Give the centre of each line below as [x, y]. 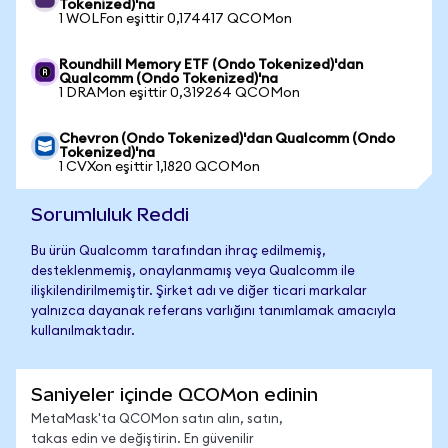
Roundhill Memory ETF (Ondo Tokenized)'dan [211, 65]
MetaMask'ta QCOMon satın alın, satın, [157, 419]
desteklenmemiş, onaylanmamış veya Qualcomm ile [193, 271]
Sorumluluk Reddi [110, 214]
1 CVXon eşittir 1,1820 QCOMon [159, 167]
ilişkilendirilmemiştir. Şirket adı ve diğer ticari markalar [199, 291]
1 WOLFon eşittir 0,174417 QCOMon [175, 19]
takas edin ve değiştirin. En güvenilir [142, 439]
